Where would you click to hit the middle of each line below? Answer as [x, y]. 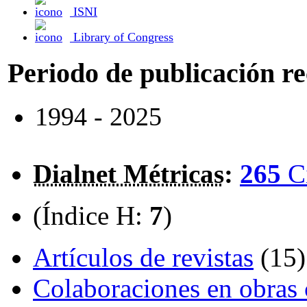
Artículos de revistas [143, 258]
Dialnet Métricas [128, 174]
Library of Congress [123, 37]
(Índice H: [91, 216]
